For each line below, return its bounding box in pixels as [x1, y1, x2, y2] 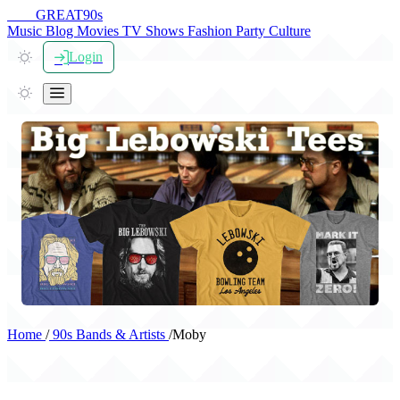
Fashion [187, 23, 236, 38]
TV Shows [122, 23, 187, 38]
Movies [77, 23, 122, 38]
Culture [269, 23, 311, 38]
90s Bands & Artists [49, 327, 169, 342]
